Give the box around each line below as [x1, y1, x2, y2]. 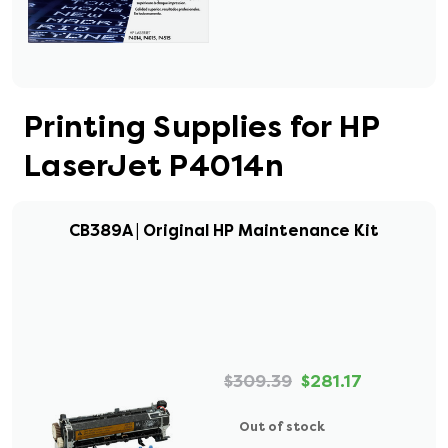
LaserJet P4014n [24, 147, 284, 185]
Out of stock [239, 418, 325, 435]
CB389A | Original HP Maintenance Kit [69, 220, 379, 241]
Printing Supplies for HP [24, 108, 379, 146]
